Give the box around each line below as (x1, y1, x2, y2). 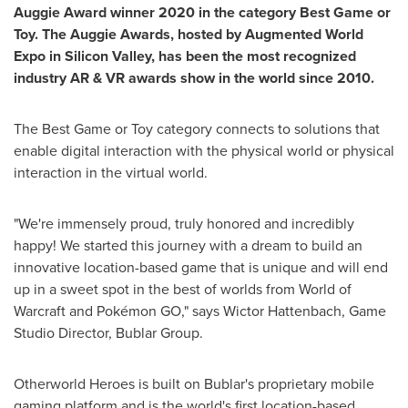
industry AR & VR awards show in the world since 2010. (14, 67, 374, 88)
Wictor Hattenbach (223, 301, 342, 321)
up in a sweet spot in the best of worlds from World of (14, 279, 352, 300)
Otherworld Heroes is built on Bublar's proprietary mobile (14, 373, 374, 394)
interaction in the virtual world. (14, 162, 208, 183)
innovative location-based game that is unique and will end (14, 257, 388, 278)
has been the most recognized (158, 46, 356, 66)
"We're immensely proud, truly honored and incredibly (14, 213, 354, 234)
